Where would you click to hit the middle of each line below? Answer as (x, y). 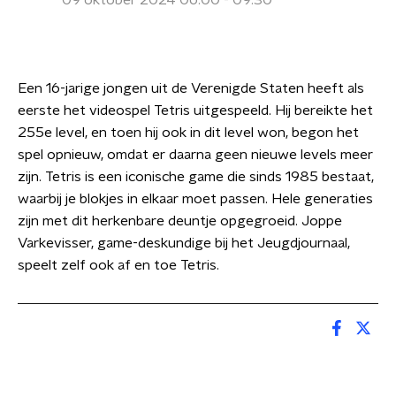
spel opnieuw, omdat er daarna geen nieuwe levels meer (195, 155)
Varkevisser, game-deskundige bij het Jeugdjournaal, (184, 243)
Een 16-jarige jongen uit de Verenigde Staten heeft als (191, 88)
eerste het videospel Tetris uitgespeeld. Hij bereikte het (195, 110)
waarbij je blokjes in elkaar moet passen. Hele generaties (195, 199)
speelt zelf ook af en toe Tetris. (118, 265)
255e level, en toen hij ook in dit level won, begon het (188, 133)
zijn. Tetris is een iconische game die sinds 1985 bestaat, (196, 177)
